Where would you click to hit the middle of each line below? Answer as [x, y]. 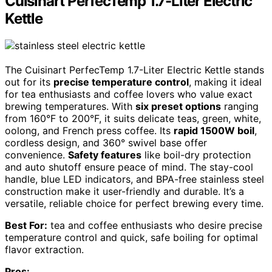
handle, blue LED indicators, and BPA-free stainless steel [134, 179]
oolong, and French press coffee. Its [89, 130]
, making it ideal [225, 82]
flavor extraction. [44, 249]
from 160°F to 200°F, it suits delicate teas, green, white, [133, 118]
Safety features [105, 155]
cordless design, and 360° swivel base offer [106, 142]
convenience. [36, 155]
